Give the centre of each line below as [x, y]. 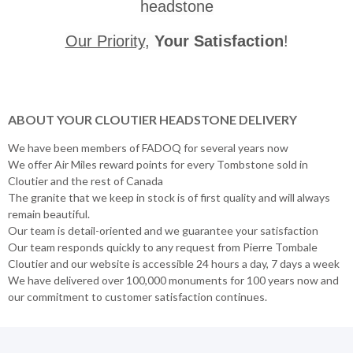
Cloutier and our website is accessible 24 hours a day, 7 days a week [174, 263]
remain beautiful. [49, 214]
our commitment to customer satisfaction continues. [137, 296]
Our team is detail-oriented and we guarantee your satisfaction [163, 230]
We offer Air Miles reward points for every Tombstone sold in [158, 164]
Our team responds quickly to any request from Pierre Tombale [163, 247]
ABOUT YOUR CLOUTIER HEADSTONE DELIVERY [154, 119]
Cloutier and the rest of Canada [85, 180]
